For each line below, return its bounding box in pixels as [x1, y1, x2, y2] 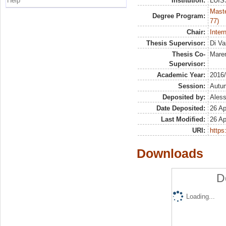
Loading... [186, 193, 215, 201]
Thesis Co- [172, 50, 205, 59]
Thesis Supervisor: [146, 39, 205, 47]
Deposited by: [162, 93, 205, 101]
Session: [178, 82, 205, 90]
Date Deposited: [156, 104, 205, 112]
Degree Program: [152, 12, 205, 20]
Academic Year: [156, 71, 205, 79]
